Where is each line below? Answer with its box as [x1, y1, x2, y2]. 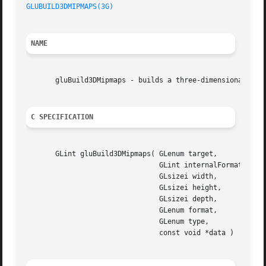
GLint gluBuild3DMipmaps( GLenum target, [26, 150, 218, 159]
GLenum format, [26, 206, 160, 215]
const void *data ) [26, 229, 160, 237]
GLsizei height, [26, 183, 160, 192]
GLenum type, [26, 217, 160, 226]
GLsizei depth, [26, 195, 160, 204]
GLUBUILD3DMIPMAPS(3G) [26, 2, 114, 11]
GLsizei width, [26, 172, 160, 181]
